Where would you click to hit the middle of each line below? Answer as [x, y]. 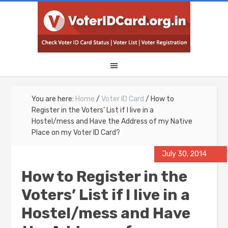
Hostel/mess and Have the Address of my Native [112, 121]
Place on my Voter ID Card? [76, 133]
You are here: [54, 99]
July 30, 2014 [184, 154]
